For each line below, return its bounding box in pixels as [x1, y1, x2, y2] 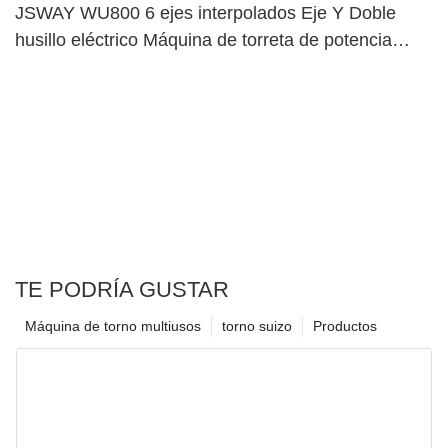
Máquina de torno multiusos [25, 318, 201, 335]
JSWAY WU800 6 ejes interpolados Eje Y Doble [15, 2, 396, 23]
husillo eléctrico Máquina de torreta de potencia [15, 29, 392, 50]
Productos [313, 318, 377, 335]
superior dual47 [15, 56, 139, 77]
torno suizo [222, 318, 292, 335]
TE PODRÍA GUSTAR [15, 277, 229, 303]
